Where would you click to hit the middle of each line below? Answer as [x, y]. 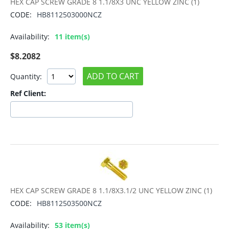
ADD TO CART [113, 76]
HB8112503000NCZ [69, 15]
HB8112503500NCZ [69, 203]
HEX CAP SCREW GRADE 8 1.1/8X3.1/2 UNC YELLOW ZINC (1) [111, 191]
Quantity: [26, 76]
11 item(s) [72, 37]
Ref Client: [28, 94]
